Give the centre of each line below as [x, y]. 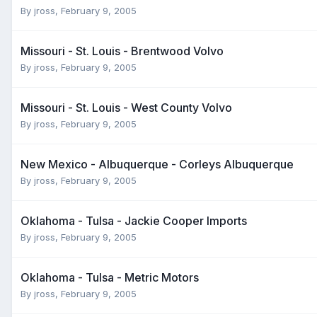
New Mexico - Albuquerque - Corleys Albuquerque [157, 164]
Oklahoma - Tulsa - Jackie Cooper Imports [134, 220]
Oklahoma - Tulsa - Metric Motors [110, 277]
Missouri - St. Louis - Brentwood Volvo [122, 51]
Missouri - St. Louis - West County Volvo [126, 107]
